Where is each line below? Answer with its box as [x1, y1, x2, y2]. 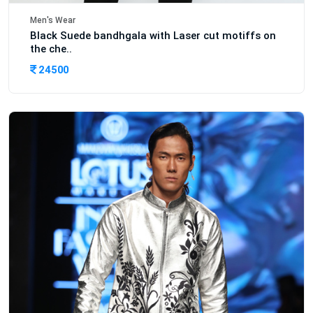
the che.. [30, 42, 72, 55]
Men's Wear [30, 15, 75, 25]
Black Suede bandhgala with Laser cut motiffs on [30, 29, 276, 42]
